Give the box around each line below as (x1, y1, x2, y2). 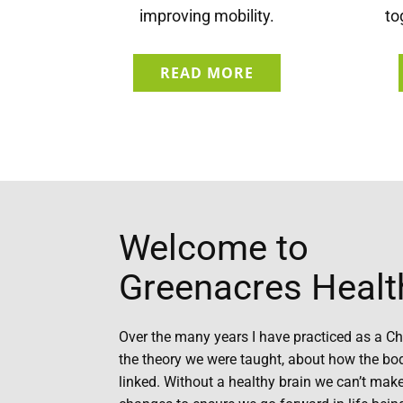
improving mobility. (139, 6, 274, 25)
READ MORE (159, 63, 254, 83)
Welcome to (119, 227, 318, 269)
